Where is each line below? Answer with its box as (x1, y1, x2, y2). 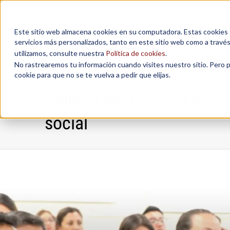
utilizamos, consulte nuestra (14, 49, 106, 57)
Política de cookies (106, 49, 165, 57)
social (45, 112, 88, 134)
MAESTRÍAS (179, 47, 215, 55)
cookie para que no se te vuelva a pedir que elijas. (14, 70, 170, 79)
